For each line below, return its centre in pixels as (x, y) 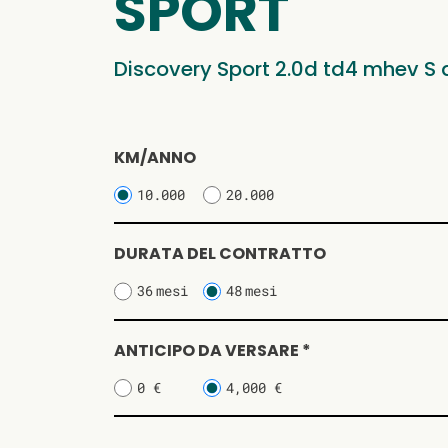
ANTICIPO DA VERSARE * (212, 350)
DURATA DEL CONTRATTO (220, 254)
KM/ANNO (155, 158)
